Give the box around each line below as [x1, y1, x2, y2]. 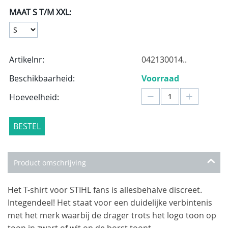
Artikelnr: [9, 53, 44, 65]
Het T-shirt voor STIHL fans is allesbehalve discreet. [8, 184, 202, 195]
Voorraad [141, 72, 179, 84]
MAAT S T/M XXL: [9, 6, 71, 18]
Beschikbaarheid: [9, 72, 75, 84]
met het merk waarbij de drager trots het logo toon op [8, 209, 216, 221]
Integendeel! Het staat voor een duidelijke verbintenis [8, 196, 212, 208]
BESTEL [13, 120, 41, 132]
